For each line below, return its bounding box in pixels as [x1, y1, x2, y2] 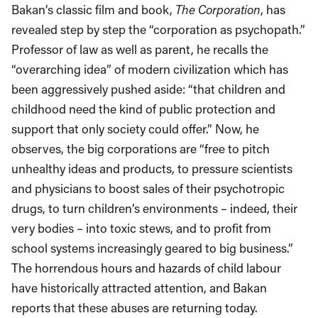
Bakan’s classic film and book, [11, 1, 175, 18]
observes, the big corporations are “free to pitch [11, 141, 270, 157]
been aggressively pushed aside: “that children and [11, 81, 285, 97]
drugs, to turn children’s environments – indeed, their [11, 200, 297, 216]
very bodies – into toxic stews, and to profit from [11, 220, 271, 236]
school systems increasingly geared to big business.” [11, 240, 293, 256]
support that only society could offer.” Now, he [11, 121, 259, 137]
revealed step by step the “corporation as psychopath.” [11, 21, 305, 38]
